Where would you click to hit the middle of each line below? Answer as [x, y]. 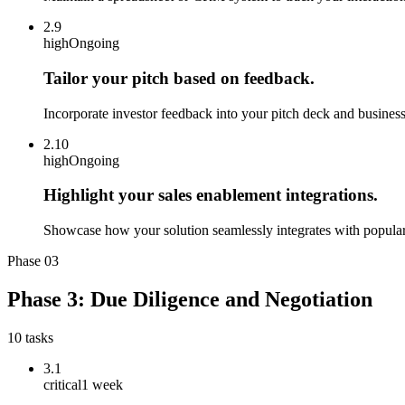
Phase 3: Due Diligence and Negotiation [190, 300]
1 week [102, 385]
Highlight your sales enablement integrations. [211, 195]
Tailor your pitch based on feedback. [179, 79]
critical [62, 385]
